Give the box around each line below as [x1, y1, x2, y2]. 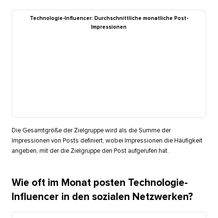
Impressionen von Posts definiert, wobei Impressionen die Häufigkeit [11, 138, 202, 145]
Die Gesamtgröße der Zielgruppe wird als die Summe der [11, 127, 171, 134]
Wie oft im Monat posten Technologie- [11, 178, 188, 188]
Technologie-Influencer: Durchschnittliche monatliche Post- [29, 16, 188, 21]
